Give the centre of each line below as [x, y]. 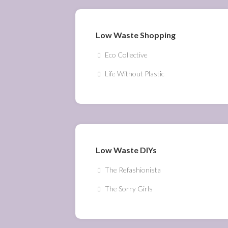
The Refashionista [133, 170]
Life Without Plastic [135, 74]
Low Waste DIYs [126, 150]
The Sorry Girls [129, 189]
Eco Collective [126, 55]
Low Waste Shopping [136, 35]
